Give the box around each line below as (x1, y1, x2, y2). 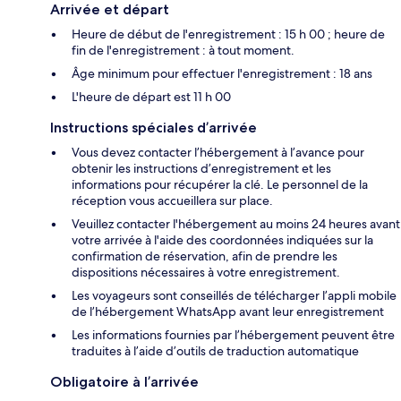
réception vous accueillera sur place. (72, 192, 273, 209)
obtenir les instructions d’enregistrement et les (72, 160, 331, 177)
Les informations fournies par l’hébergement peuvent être (72, 327, 395, 344)
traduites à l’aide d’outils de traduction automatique (72, 343, 359, 360)
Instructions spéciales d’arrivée (50, 119, 257, 137)
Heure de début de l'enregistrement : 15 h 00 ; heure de (72, 26, 385, 43)
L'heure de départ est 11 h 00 (72, 89, 231, 106)
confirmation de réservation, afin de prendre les (72, 248, 337, 265)
